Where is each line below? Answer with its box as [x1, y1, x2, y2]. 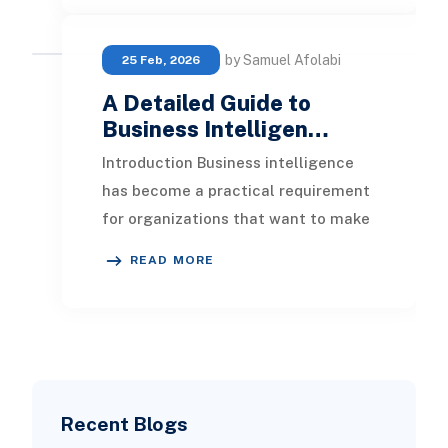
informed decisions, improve [101, 238, 309, 256]
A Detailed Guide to [101, 90, 311, 117]
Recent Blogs [59, 412, 188, 436]
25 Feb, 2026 [121, 53, 200, 68]
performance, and [101, 266, 233, 284]
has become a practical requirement [101, 182, 370, 200]
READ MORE [129, 253, 215, 268]
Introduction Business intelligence [101, 154, 354, 172]
